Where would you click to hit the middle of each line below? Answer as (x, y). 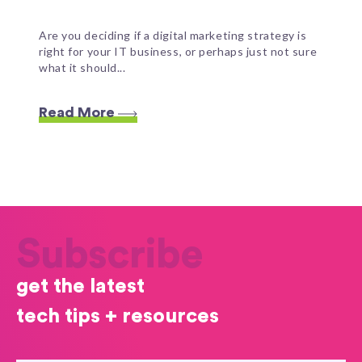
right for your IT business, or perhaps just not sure (178, 52)
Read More (78, 112)
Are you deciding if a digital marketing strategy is (173, 36)
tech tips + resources (118, 316)
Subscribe (109, 255)
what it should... (82, 68)
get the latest (80, 286)
